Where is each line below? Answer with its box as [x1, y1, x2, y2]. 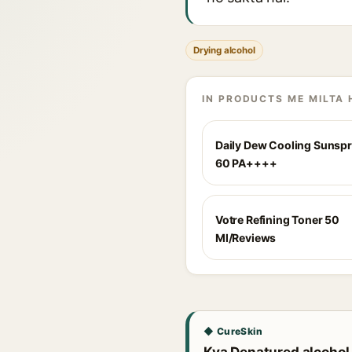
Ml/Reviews [215, 231, 277, 244]
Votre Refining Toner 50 [215, 213, 340, 226]
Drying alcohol [193, 45, 255, 56]
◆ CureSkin [203, 325, 262, 337]
